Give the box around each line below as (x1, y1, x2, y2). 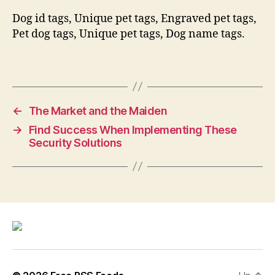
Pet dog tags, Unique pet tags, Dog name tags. (12, 27, 245, 41)
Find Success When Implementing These (28, 123, 237, 136)
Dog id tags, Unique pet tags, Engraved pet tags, (12, 12, 257, 26)
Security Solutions (28, 136, 122, 149)
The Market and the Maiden (28, 104, 168, 117)
